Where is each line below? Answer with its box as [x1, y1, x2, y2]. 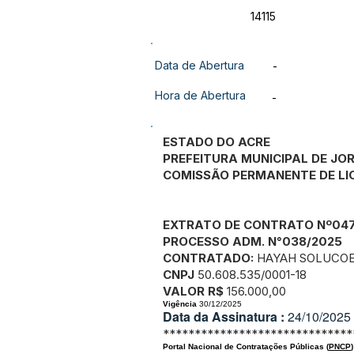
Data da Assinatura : [163, 307, 288, 326]
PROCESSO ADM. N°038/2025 [163, 234, 342, 249]
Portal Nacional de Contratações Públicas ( [163, 342, 329, 351]
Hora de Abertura [155, 88, 246, 102]
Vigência [163, 299, 199, 308]
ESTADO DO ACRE [163, 134, 270, 149]
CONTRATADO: [163, 250, 254, 265]
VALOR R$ [163, 284, 224, 299]
